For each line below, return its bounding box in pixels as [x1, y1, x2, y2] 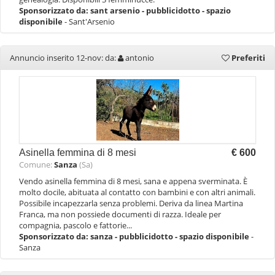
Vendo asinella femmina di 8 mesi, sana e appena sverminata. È [19, 176, 247, 187]
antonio [125, 52, 154, 63]
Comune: [19, 159, 54, 170]
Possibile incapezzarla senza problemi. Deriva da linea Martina [19, 198, 243, 209]
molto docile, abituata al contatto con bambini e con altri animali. [19, 187, 255, 198]
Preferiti [230, 52, 265, 63]
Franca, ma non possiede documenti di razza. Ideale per [19, 209, 221, 220]
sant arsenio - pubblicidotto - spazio [90, 5, 231, 16]
